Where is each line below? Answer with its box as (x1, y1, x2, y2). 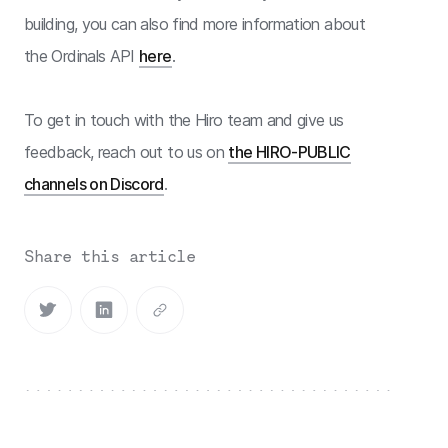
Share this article (24, 245, 195, 266)
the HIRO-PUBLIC (228, 141, 351, 162)
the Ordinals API (24, 45, 140, 66)
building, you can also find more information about (24, 13, 365, 34)
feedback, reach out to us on (24, 141, 229, 162)
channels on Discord (24, 173, 164, 194)
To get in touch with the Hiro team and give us (24, 109, 344, 130)
